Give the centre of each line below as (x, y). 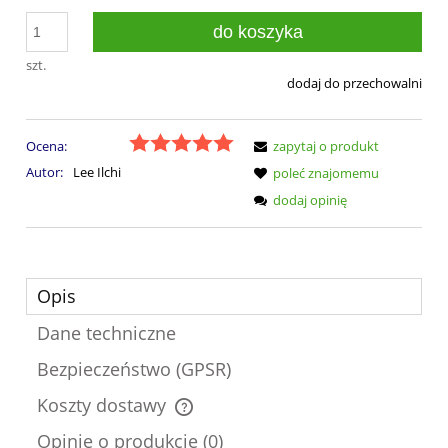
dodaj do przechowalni (354, 82)
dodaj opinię (310, 200)
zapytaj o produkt (326, 146)
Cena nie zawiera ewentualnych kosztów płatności (194, 416)
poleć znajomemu (326, 173)
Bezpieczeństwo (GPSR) (134, 368)
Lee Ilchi (96, 172)
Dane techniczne (106, 332)
